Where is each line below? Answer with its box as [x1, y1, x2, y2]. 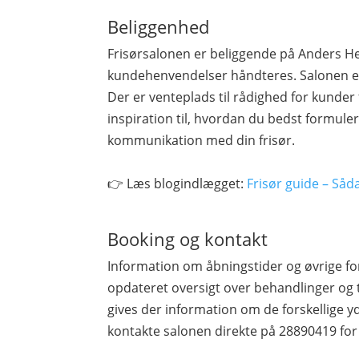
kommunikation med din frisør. [107, 131, 296, 149]
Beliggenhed [107, 14, 210, 38]
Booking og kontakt [107, 226, 268, 251]
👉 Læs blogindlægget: [107, 174, 248, 192]
